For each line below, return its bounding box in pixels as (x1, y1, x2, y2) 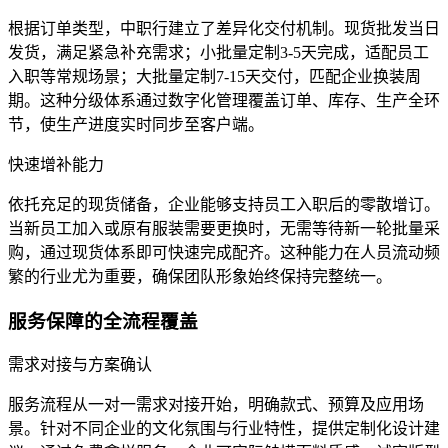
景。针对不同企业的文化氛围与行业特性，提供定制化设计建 (8, 420, 440, 438)
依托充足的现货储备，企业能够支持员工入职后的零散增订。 (8, 196, 440, 213)
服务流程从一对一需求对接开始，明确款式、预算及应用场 (8, 396, 424, 414)
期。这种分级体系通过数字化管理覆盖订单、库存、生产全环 (8, 92, 440, 109)
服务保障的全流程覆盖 (8, 310, 198, 332)
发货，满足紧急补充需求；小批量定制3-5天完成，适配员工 (8, 44, 429, 61)
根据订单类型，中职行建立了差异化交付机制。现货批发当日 (8, 20, 440, 37)
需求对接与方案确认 (8, 356, 152, 374)
